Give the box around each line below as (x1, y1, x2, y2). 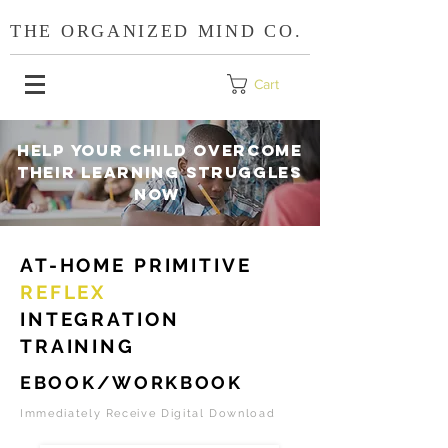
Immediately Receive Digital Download (20, 407, 276, 420)
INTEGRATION (20, 308, 180, 330)
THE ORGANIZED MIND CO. (10, 21, 303, 41)
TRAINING (20, 335, 135, 357)
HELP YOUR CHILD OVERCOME (17, 140, 303, 160)
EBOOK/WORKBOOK (20, 372, 243, 393)
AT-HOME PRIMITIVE (20, 254, 252, 276)
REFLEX (20, 281, 107, 303)
